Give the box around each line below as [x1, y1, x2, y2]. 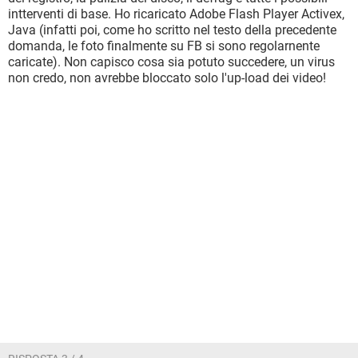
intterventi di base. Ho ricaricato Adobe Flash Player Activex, [8, 6, 344, 22]
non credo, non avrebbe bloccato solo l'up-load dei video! [8, 70, 326, 86]
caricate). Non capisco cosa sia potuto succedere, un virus [8, 54, 335, 70]
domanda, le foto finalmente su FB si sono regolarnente [8, 38, 320, 54]
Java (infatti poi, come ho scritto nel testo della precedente [8, 22, 336, 38]
